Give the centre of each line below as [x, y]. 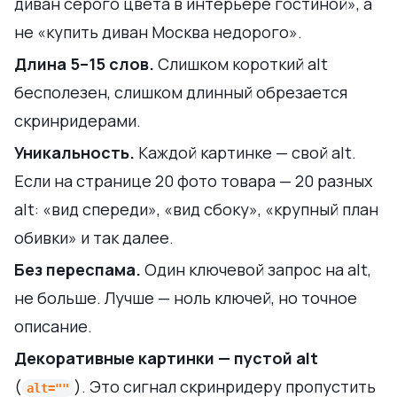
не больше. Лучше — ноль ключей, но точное [186, 297]
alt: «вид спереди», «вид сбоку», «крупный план [196, 209]
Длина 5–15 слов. [84, 63]
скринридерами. [78, 120]
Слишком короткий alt [241, 63]
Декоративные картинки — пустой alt [166, 358]
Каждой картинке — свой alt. [245, 152]
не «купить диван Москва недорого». [158, 31]
